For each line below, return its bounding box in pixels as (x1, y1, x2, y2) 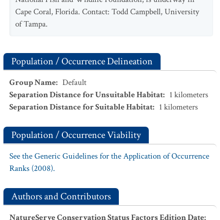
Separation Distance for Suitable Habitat (9, 102, 153, 112)
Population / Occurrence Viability (11, 129, 141, 141)
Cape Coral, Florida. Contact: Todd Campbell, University (15, 6, 199, 17)
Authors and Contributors (11, 190, 111, 203)
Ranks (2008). (9, 163, 55, 174)
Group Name (9, 77, 56, 88)
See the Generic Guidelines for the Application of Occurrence (9, 151, 209, 162)
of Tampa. (15, 19, 48, 29)
